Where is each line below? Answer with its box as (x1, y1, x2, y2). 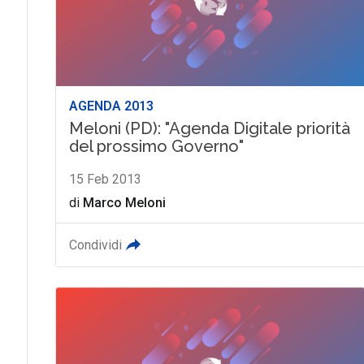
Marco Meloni (82, 194, 166, 210)
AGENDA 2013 (68, 97, 154, 114)
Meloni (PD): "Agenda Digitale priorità (68, 118, 350, 138)
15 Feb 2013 (68, 171, 141, 187)
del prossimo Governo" (68, 136, 244, 156)
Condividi (68, 236, 122, 253)
